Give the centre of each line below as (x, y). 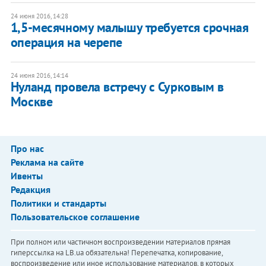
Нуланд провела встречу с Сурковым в (117, 87)
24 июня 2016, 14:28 (39, 16)
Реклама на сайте (47, 162)
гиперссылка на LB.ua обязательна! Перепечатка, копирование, (116, 253)
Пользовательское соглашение (75, 217)
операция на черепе (66, 42)
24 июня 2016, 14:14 (39, 76)
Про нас (27, 149)
